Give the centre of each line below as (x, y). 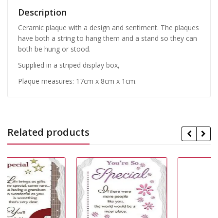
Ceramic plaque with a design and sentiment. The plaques (109, 27)
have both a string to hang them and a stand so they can (108, 38)
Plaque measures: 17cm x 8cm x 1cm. (77, 81)
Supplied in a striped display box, (69, 65)
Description (42, 12)
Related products (48, 132)
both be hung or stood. (54, 49)
